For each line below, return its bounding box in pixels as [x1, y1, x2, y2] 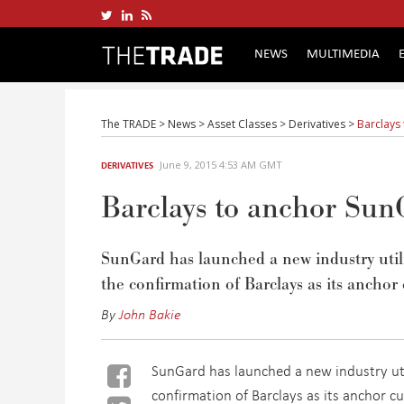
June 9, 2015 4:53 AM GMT [160, 158, 282, 171]
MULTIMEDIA [307, 43, 380, 61]
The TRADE [101, 116, 156, 132]
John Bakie [119, 304, 181, 324]
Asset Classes [207, 116, 277, 132]
